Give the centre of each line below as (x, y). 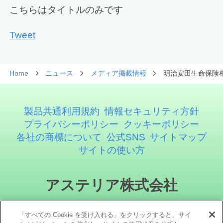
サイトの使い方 (111, 150)
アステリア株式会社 (111, 185)
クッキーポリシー (161, 124)
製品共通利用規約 (62, 111)
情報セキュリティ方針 (152, 111)
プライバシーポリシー (71, 124)
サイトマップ (178, 137)
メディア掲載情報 (118, 73)
